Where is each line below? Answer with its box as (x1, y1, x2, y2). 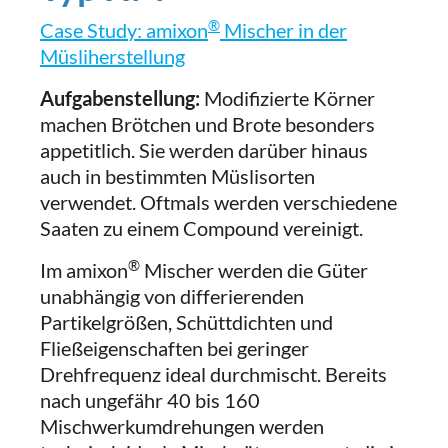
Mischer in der (220, 18, 347, 43)
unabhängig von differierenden (40, 284, 304, 309)
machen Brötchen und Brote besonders (40, 112, 375, 137)
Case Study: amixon (40, 18, 208, 43)
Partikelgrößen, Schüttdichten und (40, 310, 333, 335)
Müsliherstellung (40, 44, 185, 69)
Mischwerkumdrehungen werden (40, 414, 324, 439)
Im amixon (40, 258, 128, 283)
